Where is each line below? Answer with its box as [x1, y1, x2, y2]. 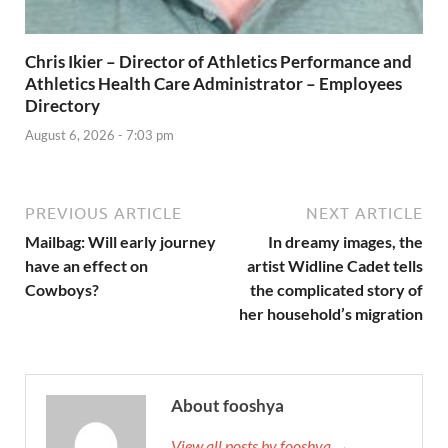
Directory [25, 95, 100, 117]
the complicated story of [250, 279, 423, 299]
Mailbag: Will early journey [25, 231, 216, 251]
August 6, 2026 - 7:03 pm [25, 126, 174, 143]
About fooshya [171, 394, 284, 416]
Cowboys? [25, 279, 99, 299]
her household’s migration [239, 303, 423, 323]
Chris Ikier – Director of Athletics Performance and [25, 51, 412, 73]
